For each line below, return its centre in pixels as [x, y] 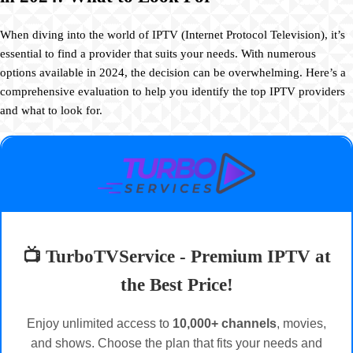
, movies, [301, 324]
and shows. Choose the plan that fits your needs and [176, 344]
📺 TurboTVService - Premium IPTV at [176, 256]
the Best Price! [176, 284]
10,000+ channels [225, 324]
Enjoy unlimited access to [100, 324]
